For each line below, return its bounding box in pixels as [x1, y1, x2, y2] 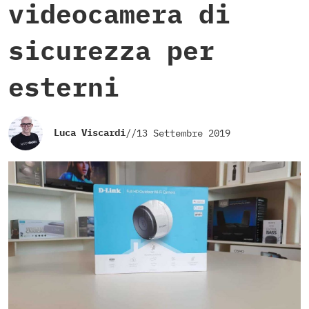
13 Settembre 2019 [137, 126, 230, 139]
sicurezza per [8, 33, 215, 68]
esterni [8, 70, 119, 104]
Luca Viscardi [54, 126, 126, 139]
